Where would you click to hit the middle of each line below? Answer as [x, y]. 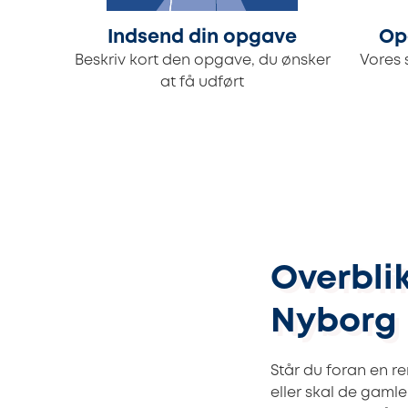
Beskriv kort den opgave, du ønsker [202, 61]
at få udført [202, 83]
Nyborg [334, 322]
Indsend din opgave [202, 38]
